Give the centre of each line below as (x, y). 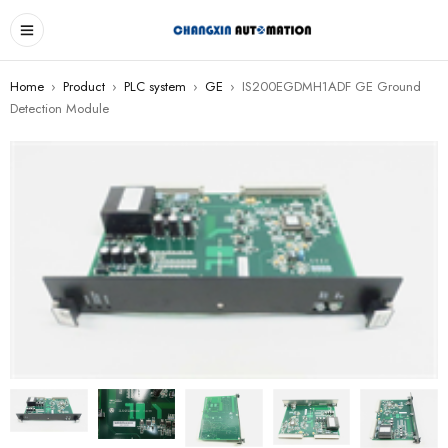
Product (84, 86)
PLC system (155, 86)
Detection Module (59, 108)
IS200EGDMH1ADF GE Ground (331, 86)
